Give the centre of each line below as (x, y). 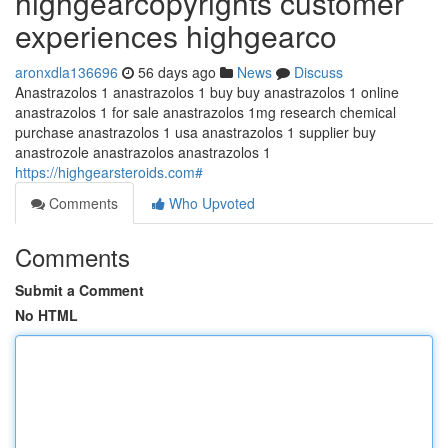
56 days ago (177, 72)
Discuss (318, 72)
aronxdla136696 (66, 72)
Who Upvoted (210, 203)
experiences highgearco (176, 35)
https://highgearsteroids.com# (109, 172)
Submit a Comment (79, 290)
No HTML (46, 315)
